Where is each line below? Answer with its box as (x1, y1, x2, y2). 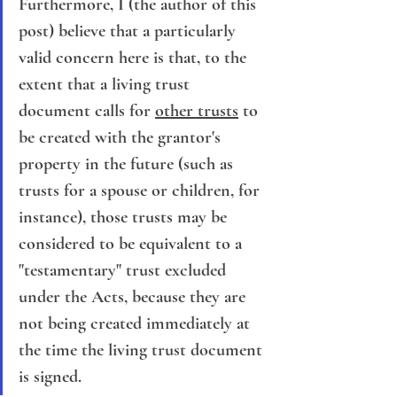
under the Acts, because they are (19, 286, 250, 308)
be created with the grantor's (19, 127, 225, 149)
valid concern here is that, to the (19, 47, 251, 69)
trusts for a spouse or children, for (19, 180, 264, 202)
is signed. (19, 366, 82, 388)
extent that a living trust (19, 74, 194, 96)
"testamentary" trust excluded (19, 260, 230, 282)
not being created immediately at (19, 313, 254, 335)
